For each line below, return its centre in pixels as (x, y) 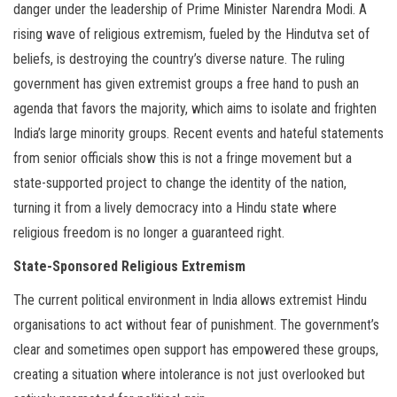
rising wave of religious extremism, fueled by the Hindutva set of (191, 34)
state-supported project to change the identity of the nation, (180, 183)
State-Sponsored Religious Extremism (129, 266)
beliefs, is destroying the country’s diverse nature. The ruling (179, 59)
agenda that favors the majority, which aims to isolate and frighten (195, 109)
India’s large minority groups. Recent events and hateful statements (198, 133)
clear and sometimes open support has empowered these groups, (196, 350)
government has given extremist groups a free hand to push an (186, 84)
